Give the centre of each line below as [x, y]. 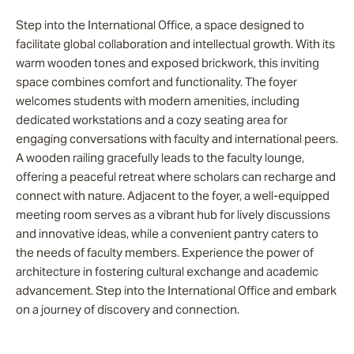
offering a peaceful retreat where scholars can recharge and [176, 177]
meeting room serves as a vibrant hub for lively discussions [173, 215]
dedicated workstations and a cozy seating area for [152, 120]
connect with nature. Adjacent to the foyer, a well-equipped [173, 196]
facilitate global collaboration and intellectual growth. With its [175, 44]
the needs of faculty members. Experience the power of [165, 252]
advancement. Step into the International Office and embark [176, 290]
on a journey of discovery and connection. [128, 309]
